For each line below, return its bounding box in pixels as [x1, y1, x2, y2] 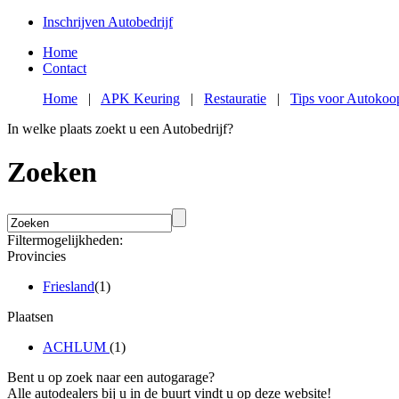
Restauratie [204, 91, 266, 106]
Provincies [7, 248, 66, 264]
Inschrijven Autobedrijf [43, 14, 173, 29]
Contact [43, 61, 86, 76]
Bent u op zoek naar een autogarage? [7, 369, 215, 385]
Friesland [43, 278, 94, 294]
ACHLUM [43, 338, 110, 354]
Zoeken [7, 156, 97, 189]
